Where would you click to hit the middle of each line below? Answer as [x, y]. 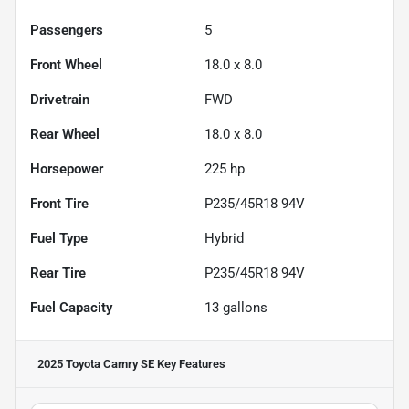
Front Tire [59, 203]
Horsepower [67, 168]
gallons [243, 307]
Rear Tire [58, 273]
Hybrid [224, 238]
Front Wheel [66, 64]
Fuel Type [59, 238]
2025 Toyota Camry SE [96, 363]
